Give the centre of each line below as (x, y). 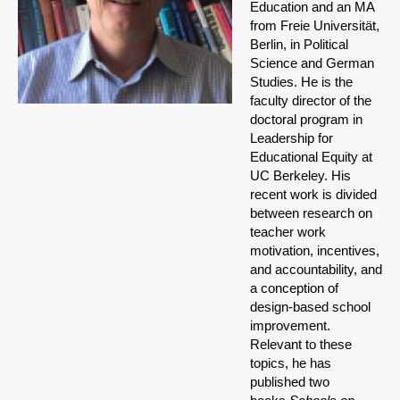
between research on (311, 213)
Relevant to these (301, 345)
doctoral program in (306, 120)
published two (290, 382)
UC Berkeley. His (300, 176)
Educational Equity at (311, 157)
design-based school (310, 307)
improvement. (290, 326)
